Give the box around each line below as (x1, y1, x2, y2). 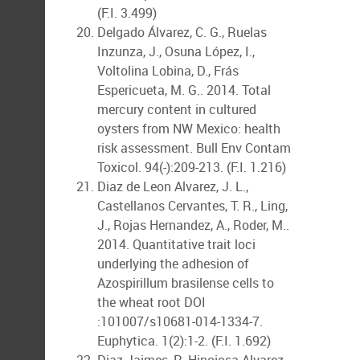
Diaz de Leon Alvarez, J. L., (97, 178, 248, 195)
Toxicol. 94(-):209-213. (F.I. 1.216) (97, 158, 286, 176)
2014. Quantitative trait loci (97, 235, 256, 253)
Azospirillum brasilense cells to (97, 274, 274, 292)
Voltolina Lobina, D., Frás (97, 62, 239, 80)
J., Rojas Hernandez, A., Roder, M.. (97, 216, 289, 234)
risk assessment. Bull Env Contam (97, 139, 291, 157)
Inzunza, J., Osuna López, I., (97, 43, 255, 60)
